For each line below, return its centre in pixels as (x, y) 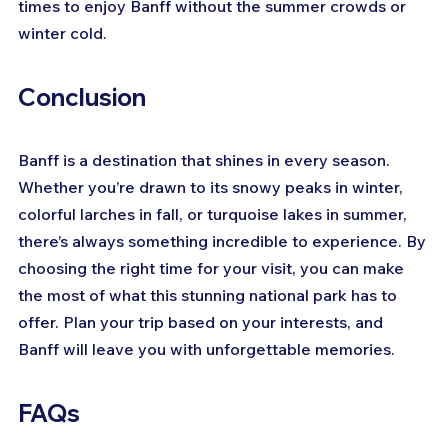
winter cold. (62, 33)
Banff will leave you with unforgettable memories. (206, 349)
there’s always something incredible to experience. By (224, 241)
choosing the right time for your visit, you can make (213, 268)
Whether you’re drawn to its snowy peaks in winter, (212, 187)
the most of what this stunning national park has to (209, 295)
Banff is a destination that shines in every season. (206, 160)
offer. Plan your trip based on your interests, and (202, 322)
